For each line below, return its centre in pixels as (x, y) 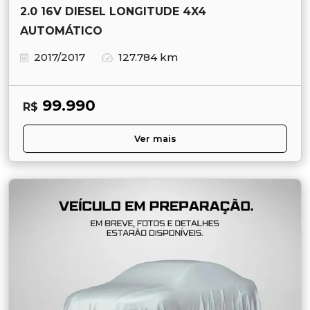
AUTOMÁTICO (61, 30)
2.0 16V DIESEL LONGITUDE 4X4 (113, 11)
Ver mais (155, 138)
